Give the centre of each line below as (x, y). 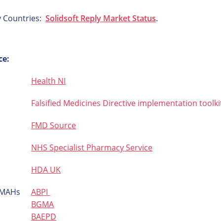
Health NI (49, 81)
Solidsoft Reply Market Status (100, 18)
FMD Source (54, 125)
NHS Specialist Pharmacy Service (92, 147)
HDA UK (46, 170)
